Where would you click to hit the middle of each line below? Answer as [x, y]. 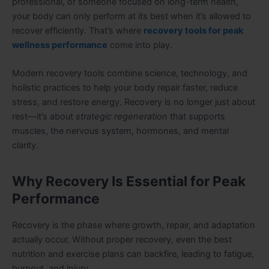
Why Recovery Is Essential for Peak [129, 182]
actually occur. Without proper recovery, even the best [122, 240]
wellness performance [60, 45]
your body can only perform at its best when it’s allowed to [131, 16]
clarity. [25, 146]
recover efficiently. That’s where [78, 30]
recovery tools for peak [193, 30]
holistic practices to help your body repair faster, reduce [125, 88]
